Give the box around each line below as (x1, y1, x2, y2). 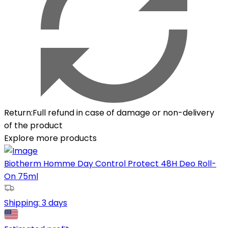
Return (4, 106, 31, 119)
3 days (42, 196, 67, 209)
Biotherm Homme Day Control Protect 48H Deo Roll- (4, 157, 216, 169)
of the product (4, 119, 63, 131)
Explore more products (4, 132, 97, 144)
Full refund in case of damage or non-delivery (33, 106, 214, 119)
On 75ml (4, 170, 38, 182)
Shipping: (4, 196, 42, 209)
